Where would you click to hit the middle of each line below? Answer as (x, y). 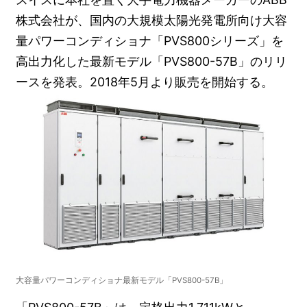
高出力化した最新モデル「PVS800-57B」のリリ (152, 61)
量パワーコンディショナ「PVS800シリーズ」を (150, 40)
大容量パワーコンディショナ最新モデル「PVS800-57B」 (122, 280)
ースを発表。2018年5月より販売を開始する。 (145, 82)
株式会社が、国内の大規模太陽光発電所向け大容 (152, 20)
